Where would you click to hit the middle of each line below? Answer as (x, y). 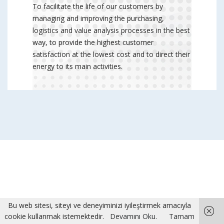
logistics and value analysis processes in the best (111, 30)
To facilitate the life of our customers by (98, 6)
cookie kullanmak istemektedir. (55, 216)
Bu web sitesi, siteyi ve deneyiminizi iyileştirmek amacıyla (99, 205)
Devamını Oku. (133, 216)
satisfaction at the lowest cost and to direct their (111, 54)
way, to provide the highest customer (93, 42)
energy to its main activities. (77, 66)
